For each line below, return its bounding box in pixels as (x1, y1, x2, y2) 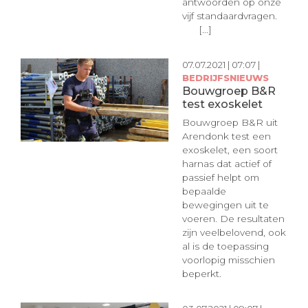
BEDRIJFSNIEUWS (181, 72, 269, 84)
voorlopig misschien (181, 254, 275, 265)
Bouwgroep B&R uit (181, 116, 278, 128)
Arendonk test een (181, 130, 271, 142)
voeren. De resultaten (181, 212, 285, 224)
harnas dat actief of (181, 157, 272, 169)
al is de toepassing (181, 240, 269, 252)
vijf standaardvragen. (181, 10, 283, 21)
